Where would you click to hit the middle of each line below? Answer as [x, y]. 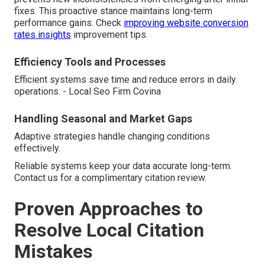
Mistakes [54, 252]
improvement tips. [109, 35]
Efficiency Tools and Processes [90, 62]
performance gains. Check [69, 23]
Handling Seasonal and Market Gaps [103, 119]
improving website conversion [186, 23]
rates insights [43, 35]
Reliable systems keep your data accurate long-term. [123, 166]
